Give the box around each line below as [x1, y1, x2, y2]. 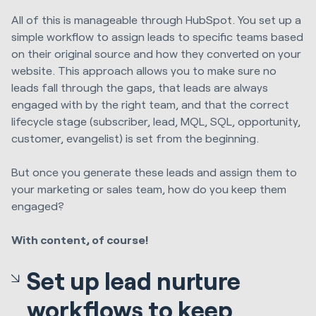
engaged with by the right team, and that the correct [11, 97, 289, 111]
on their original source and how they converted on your [11, 46, 301, 60]
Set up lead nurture [27, 265, 241, 295]
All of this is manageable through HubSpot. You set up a [11, 12, 301, 26]
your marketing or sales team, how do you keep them [11, 182, 286, 195]
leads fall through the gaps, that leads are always [11, 80, 268, 94]
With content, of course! [11, 233, 148, 247]
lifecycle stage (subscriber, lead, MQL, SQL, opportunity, [11, 114, 300, 128]
